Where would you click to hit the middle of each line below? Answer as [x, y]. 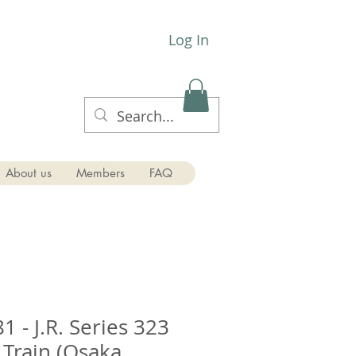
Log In [189, 39]
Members [100, 172]
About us [28, 172]
